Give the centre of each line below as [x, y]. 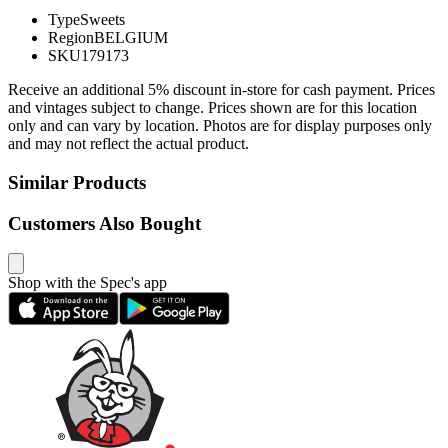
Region [71, 38]
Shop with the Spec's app [87, 283]
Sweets [102, 20]
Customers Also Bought [104, 223]
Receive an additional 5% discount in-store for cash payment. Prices [221, 90]
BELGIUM [131, 38]
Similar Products [77, 183]
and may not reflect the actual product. [128, 144]
